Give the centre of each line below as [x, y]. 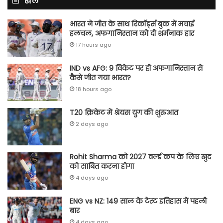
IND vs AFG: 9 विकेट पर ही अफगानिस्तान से [136, 68]
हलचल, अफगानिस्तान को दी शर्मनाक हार [132, 33]
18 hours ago [94, 89]
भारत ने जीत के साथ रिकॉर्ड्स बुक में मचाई [132, 24]
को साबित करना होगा [102, 166]
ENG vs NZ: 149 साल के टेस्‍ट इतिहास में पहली [138, 201]
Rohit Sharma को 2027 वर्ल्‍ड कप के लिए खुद [140, 157]
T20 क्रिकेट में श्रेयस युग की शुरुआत [124, 112]
